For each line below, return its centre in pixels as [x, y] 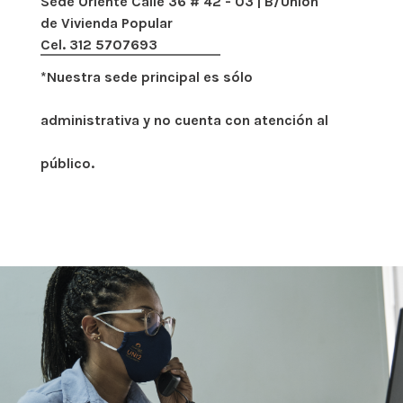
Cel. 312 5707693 [99, 44]
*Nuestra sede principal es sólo [147, 76]
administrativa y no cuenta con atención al [184, 120]
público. [67, 163]
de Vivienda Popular [107, 22]
